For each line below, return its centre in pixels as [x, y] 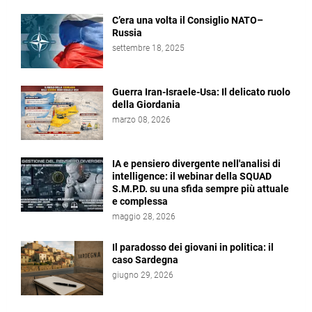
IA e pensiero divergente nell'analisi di [196, 164]
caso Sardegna [145, 260]
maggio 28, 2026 [144, 217]
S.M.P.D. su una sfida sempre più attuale [201, 189]
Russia [127, 33]
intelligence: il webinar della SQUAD [192, 176]
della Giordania [146, 104]
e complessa [140, 201]
